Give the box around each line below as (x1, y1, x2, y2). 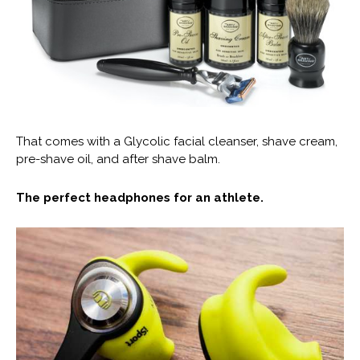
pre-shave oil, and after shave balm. (16, 151, 220, 166)
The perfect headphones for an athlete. (16, 190, 264, 205)
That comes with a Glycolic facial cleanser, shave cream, (16, 133, 337, 149)
